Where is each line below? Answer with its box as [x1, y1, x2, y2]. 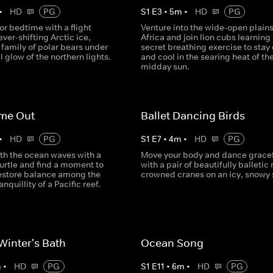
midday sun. [140, 61, 190, 72]
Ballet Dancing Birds [140, 109, 245, 122]
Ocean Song [140, 236, 204, 250]
